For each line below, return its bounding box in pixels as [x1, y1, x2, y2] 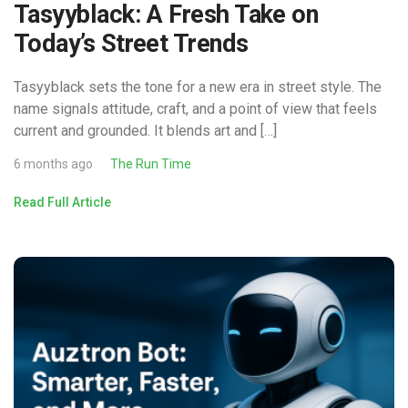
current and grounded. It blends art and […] [14, 121, 277, 139]
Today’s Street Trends [14, 28, 249, 58]
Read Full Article [14, 194, 111, 209]
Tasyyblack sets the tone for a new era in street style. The [14, 77, 382, 96]
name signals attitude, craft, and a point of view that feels [14, 99, 377, 117]
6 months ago [14, 156, 93, 171]
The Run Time [110, 156, 191, 171]
